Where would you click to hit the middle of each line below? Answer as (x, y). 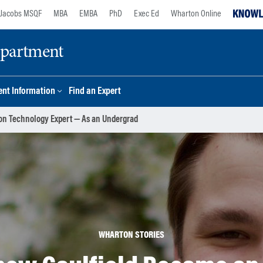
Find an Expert (95, 92)
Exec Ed (146, 14)
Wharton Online (196, 14)
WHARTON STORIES (131, 235)
